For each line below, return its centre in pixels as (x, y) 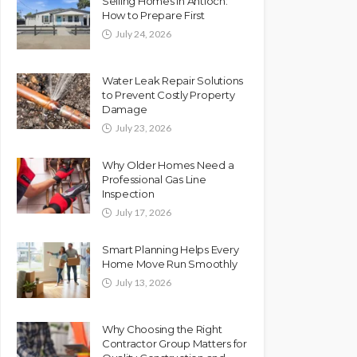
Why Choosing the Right (162, 329)
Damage (125, 109)
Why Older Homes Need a (168, 165)
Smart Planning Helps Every (171, 249)
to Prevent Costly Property (169, 94)
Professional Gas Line (154, 179)
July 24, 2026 (143, 33)
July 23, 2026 (143, 127)
